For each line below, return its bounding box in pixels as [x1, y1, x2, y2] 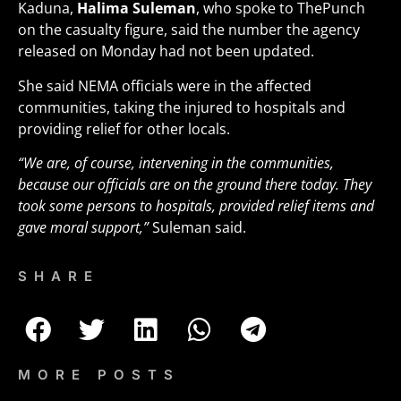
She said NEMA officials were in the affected [18, 75, 311, 96]
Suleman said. [152, 218, 246, 238]
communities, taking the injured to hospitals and [18, 97, 346, 117]
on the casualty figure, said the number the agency [18, 20, 360, 40]
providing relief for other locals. [18, 118, 230, 139]
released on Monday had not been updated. [18, 41, 314, 62]
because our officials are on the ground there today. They [18, 175, 371, 195]
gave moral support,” [18, 218, 152, 238]
